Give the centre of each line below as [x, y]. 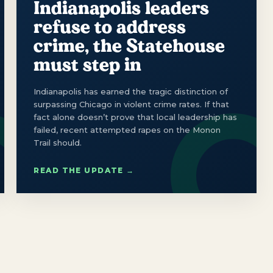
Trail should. [58, 142]
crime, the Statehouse [129, 45]
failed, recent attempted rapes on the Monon [127, 129]
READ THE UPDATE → [84, 170]
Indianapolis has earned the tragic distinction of [131, 91]
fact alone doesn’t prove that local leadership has [136, 117]
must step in [88, 64]
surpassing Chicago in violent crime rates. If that [132, 104]
